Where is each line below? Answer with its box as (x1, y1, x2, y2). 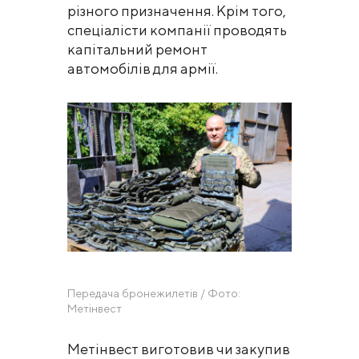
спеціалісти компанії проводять (67, 21, 287, 38)
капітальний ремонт (67, 40, 208, 58)
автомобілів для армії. (67, 59, 218, 77)
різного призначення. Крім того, (67, 2, 286, 19)
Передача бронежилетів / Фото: (67, 287, 240, 301)
